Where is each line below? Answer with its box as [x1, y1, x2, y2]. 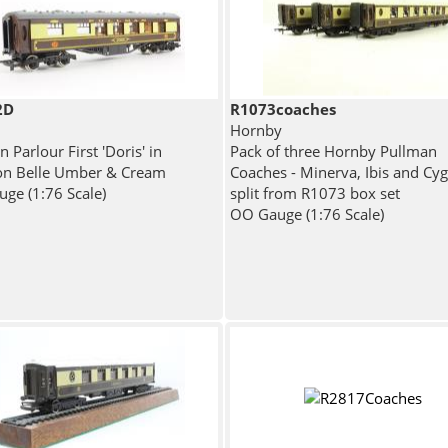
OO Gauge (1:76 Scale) [229, 204, 384, 225]
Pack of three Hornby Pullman [229, 141, 437, 162]
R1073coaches [229, 99, 336, 120]
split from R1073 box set [229, 183, 400, 204]
